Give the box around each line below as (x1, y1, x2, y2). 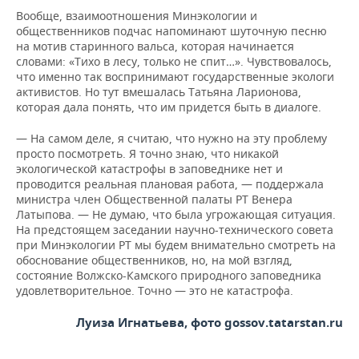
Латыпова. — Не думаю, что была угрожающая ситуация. (16, 207, 336, 222)
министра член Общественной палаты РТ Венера (16, 192, 292, 207)
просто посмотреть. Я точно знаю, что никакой (16, 146, 279, 161)
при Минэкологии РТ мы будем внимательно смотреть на (16, 237, 336, 252)
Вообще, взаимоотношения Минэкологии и (16, 8, 257, 23)
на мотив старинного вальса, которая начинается (16, 38, 294, 54)
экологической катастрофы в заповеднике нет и (16, 161, 283, 176)
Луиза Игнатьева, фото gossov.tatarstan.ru (76, 314, 343, 331)
